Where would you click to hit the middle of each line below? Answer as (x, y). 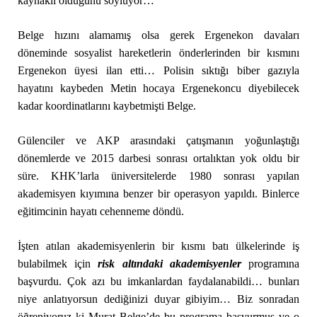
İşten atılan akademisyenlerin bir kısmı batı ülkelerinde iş (158, 246)
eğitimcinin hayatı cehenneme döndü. (100, 211)
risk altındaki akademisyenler (169, 264)
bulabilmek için (58, 264)
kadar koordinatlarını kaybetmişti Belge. (106, 106)
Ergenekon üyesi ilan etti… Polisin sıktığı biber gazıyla (158, 70)
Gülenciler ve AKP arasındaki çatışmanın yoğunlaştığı (158, 140)
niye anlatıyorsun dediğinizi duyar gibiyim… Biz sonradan (158, 299)
